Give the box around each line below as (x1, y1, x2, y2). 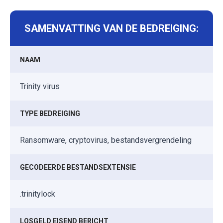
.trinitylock (20, 189, 55, 199)
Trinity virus (20, 81, 60, 91)
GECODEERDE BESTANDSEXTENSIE (20, 163, 136, 171)
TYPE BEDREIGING (20, 109, 80, 117)
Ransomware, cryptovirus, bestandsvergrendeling (20, 135, 192, 145)
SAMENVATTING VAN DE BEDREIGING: (24, 22, 199, 34)
